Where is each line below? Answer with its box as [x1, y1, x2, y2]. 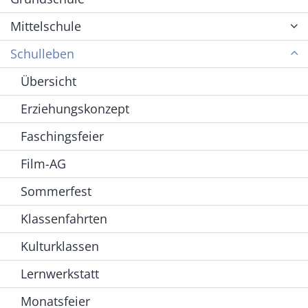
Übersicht [21, 73, 76, 90]
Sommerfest [21, 183, 91, 200]
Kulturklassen [21, 238, 99, 255]
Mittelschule [10, 18, 81, 35]
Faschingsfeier [21, 128, 104, 145]
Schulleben [10, 45, 74, 63]
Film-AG [21, 155, 66, 173]
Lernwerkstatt [21, 265, 99, 283]
